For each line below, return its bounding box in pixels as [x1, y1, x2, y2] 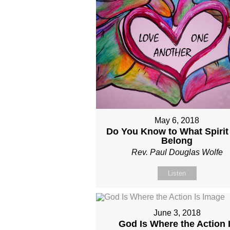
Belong [161, 136, 193, 146]
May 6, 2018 [155, 116, 200, 125]
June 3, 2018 [153, 208, 201, 218]
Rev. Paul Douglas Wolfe [131, 148, 223, 157]
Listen [168, 169, 186, 178]
